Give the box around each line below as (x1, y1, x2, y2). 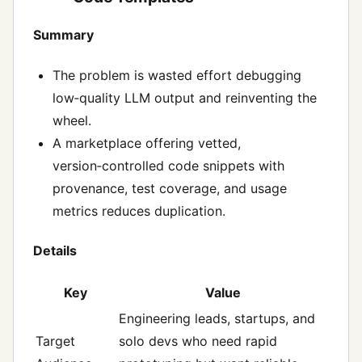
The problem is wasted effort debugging (53, 66, 301, 83)
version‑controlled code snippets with (53, 157, 284, 174)
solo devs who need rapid (119, 333, 277, 350)
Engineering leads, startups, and (119, 310, 315, 327)
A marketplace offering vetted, (53, 134, 241, 151)
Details (33, 242, 77, 259)
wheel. (53, 112, 91, 128)
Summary (33, 27, 94, 44)
